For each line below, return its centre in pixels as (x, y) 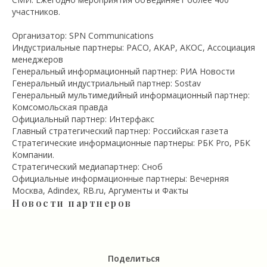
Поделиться (133, 258)
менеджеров (38, 59)
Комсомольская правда (60, 107)
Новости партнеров (72, 203)
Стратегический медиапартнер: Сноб (87, 167)
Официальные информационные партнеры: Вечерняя (120, 178)
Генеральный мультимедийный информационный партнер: (131, 95)
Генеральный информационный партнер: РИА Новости (123, 71)
